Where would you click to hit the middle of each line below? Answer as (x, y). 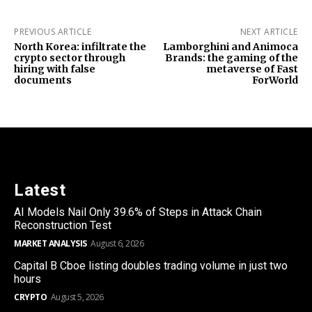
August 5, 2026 (77, 297)
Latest (40, 190)
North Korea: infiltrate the (80, 46)
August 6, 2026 (117, 243)
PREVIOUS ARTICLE (53, 31)
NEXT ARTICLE (269, 31)
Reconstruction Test (63, 225)
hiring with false (55, 69)
